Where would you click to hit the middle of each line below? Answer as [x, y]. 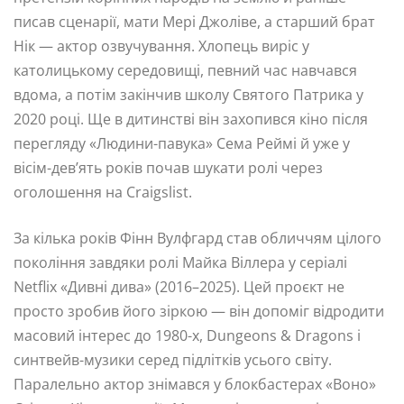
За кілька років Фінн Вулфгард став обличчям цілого [197, 239]
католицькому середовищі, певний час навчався [185, 71]
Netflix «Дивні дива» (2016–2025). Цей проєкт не [179, 287]
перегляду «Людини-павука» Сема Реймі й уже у [182, 144]
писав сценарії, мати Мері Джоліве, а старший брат [194, 22]
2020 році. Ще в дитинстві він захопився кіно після [191, 119]
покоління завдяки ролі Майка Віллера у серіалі [180, 263]
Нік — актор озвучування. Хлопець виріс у [161, 46]
